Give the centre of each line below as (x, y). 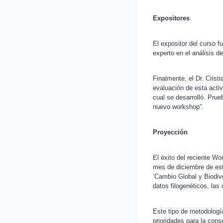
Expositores (171, 18)
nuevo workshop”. (178, 107)
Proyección (170, 132)
